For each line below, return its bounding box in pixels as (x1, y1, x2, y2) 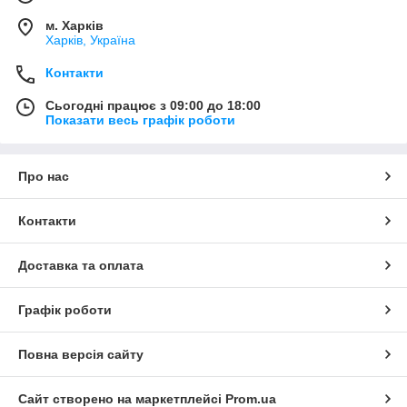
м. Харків (45, 17, 104, 33)
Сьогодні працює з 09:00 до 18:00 (45, 97, 261, 113)
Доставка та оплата (18, 257, 144, 273)
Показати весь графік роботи (45, 112, 235, 127)
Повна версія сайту (18, 346, 144, 362)
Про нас (18, 168, 69, 184)
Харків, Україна (45, 32, 135, 47)
